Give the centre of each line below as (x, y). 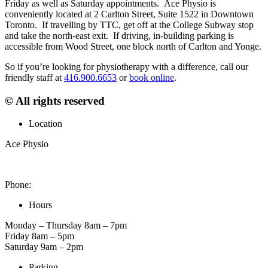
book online (152, 77)
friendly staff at (34, 77)
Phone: (19, 185)
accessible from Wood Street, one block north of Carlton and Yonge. (133, 46)
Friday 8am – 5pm (39, 236)
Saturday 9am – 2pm (44, 247)
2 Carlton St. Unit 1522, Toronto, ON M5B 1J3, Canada (112, 165)
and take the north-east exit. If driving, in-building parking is (119, 35)
